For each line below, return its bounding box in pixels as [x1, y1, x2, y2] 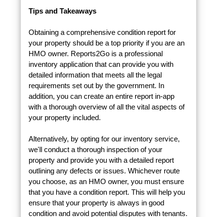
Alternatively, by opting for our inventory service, [28, 135, 180, 143]
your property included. [28, 113, 101, 122]
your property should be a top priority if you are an [28, 39, 185, 47]
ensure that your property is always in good [28, 199, 164, 207]
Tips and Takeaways [28, 7, 96, 15]
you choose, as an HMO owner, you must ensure [28, 177, 184, 186]
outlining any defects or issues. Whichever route [28, 167, 180, 175]
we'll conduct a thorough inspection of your [28, 145, 162, 154]
